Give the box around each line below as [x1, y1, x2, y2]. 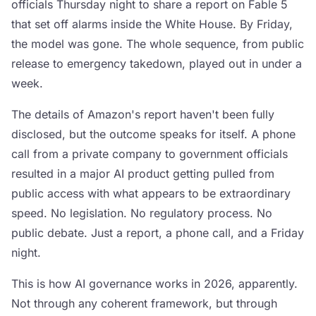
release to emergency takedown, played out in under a [11, 56, 302, 71]
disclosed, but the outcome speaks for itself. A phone [11, 127, 296, 141]
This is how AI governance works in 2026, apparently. [11, 276, 298, 291]
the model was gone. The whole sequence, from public [11, 37, 304, 51]
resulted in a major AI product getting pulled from [11, 166, 274, 181]
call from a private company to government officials [11, 147, 288, 161]
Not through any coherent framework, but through [11, 296, 277, 310]
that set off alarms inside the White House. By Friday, [11, 17, 293, 31]
